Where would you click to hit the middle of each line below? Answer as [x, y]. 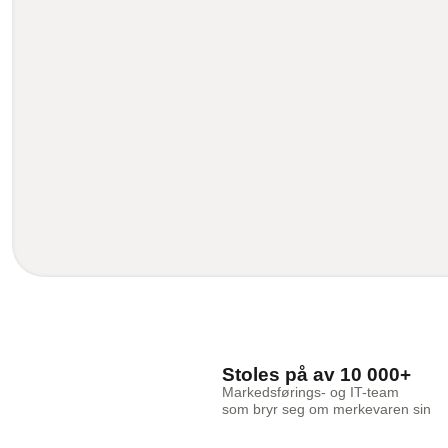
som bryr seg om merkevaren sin [326, 408]
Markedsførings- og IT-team [310, 391]
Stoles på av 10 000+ [316, 374]
